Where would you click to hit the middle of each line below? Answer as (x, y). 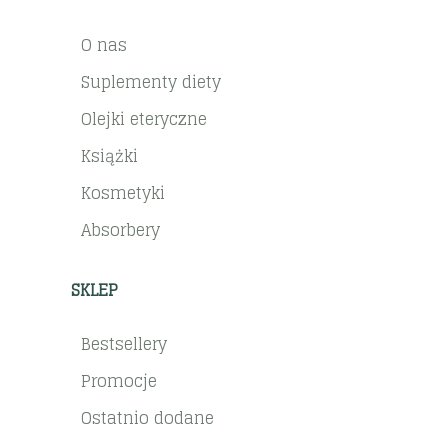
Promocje (119, 380)
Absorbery (121, 229)
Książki (110, 155)
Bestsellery (124, 343)
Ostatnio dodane (148, 417)
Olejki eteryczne (144, 118)
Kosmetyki (123, 192)
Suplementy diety (151, 81)
